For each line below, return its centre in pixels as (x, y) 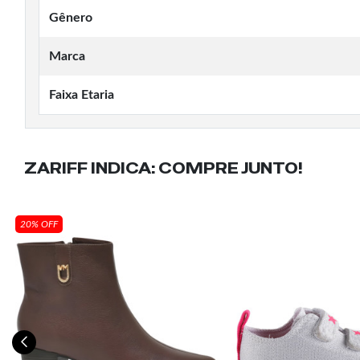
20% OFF (39, 224)
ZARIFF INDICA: (90, 168)
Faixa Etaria (82, 95)
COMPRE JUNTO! (229, 168)
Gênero (71, 18)
